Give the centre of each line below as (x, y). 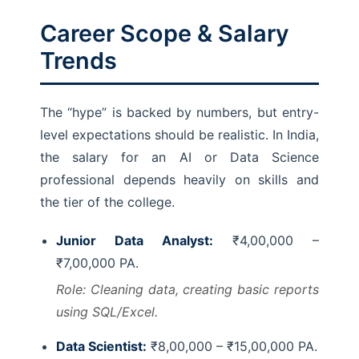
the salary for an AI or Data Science (179, 157)
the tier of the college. (107, 202)
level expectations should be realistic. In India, (179, 135)
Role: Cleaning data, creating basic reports (188, 289)
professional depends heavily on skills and (179, 179)
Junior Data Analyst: (135, 240)
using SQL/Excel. (107, 312)
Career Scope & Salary (165, 33)
